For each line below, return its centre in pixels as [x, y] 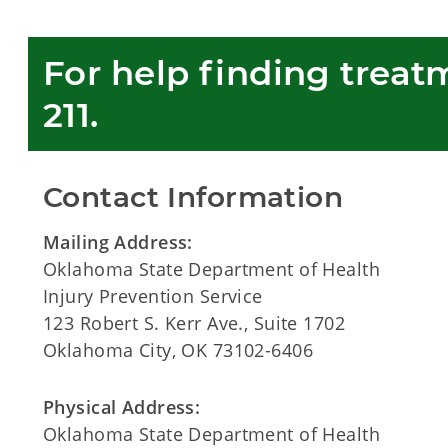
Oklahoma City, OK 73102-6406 [178, 350]
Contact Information [193, 197]
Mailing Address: [118, 242]
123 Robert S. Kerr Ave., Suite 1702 [194, 323]
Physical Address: [122, 407]
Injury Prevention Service [153, 296]
